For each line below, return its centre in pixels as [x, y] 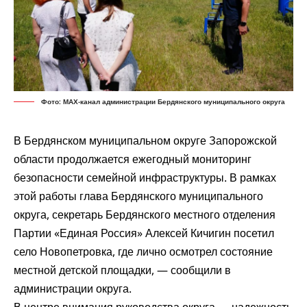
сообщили [196, 270]
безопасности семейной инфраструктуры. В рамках [145, 178]
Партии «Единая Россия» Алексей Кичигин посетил [144, 233]
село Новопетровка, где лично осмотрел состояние [143, 252]
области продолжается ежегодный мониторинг [133, 159]
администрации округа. [73, 289]
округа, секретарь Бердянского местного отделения [145, 215]
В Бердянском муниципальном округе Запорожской [145, 141]
